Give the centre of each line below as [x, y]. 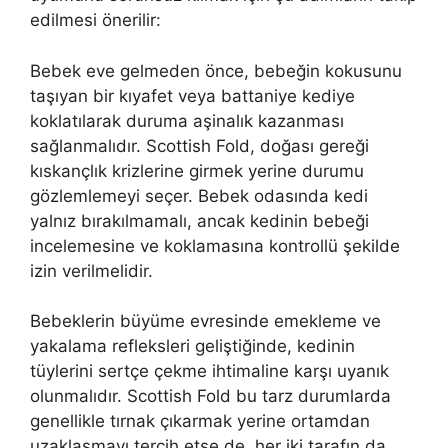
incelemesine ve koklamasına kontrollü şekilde [215, 245]
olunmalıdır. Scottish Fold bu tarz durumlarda [210, 396]
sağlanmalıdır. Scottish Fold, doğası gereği [199, 145]
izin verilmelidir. [91, 270]
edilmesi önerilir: [95, 20]
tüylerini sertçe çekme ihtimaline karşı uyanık [209, 371]
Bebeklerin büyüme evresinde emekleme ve [205, 321]
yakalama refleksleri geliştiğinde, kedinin [192, 346]
